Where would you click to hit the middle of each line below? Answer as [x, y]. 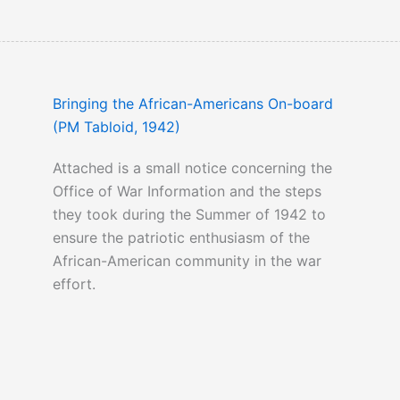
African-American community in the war [187, 261]
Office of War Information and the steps [187, 192]
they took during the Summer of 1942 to [189, 215]
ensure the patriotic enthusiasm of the [181, 238]
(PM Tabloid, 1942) [116, 127]
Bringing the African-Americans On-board [192, 104]
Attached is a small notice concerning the [192, 168]
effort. [74, 284]
